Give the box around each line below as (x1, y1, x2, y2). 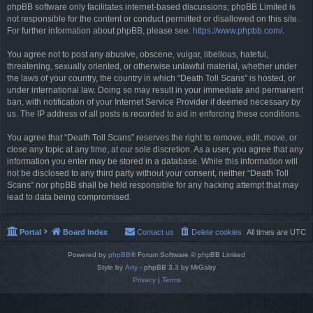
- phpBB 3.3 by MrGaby (138, 263, 216, 271)
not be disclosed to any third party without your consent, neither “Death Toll (7, 168, 289, 178)
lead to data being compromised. (7, 191, 131, 202)
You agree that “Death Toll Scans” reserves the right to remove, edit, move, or (7, 132, 297, 143)
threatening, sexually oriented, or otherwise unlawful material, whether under (7, 61, 297, 71)
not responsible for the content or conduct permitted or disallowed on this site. (7, 13, 299, 24)
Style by (97, 263, 125, 271)
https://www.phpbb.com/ (193, 25, 282, 36)
